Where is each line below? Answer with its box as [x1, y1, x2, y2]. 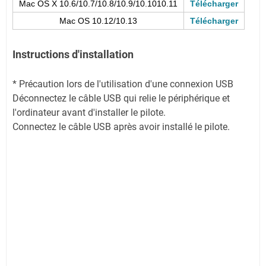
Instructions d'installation [12, 47, 134, 61]
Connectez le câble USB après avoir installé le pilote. [12, 121, 230, 132]
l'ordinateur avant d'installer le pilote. [12, 106, 166, 118]
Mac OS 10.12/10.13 [59, 15, 137, 26]
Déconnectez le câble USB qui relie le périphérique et [12, 92, 230, 104]
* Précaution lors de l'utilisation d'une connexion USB [12, 78, 233, 90]
